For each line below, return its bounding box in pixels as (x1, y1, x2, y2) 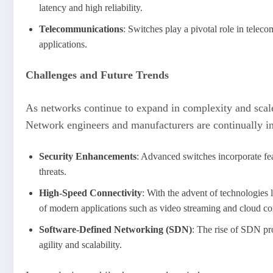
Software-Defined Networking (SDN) (39, 224, 192, 235)
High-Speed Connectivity (39, 188, 142, 199)
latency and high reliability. (39, 2, 143, 13)
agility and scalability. (39, 239, 122, 250)
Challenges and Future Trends (26, 69, 169, 82)
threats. (39, 166, 66, 177)
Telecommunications (39, 24, 123, 35)
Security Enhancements (39, 151, 136, 162)
